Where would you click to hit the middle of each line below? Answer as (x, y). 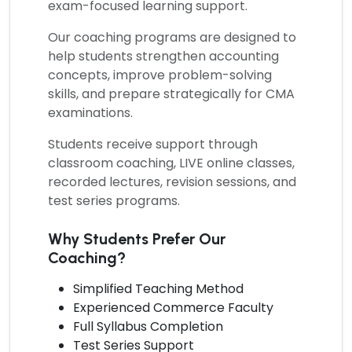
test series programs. (114, 200)
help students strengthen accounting (163, 56)
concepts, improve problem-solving (160, 75)
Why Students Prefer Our (137, 238)
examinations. (90, 112)
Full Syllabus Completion (148, 326)
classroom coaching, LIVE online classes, (171, 163)
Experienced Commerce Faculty (173, 307)
